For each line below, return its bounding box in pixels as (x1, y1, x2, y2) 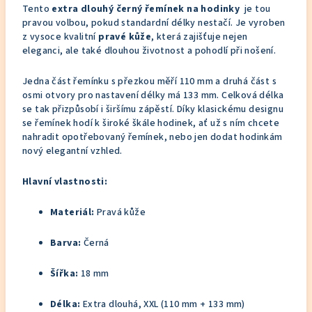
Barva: (50, 236, 81, 250)
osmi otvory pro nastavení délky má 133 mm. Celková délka (22, 88, 284, 102)
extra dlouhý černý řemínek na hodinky (52, 2, 242, 16)
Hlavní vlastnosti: (22, 175, 108, 189)
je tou (242, 2, 271, 16)
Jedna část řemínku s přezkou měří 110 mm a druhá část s (22, 75, 276, 88)
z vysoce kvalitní (22, 30, 99, 44)
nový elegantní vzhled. (22, 144, 123, 158)
